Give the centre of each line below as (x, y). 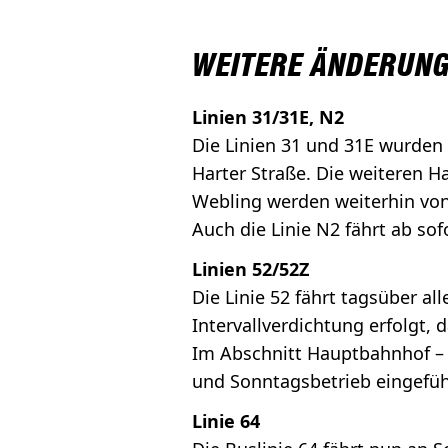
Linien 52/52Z (250, 269)
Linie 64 (226, 421)
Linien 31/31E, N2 (268, 117)
